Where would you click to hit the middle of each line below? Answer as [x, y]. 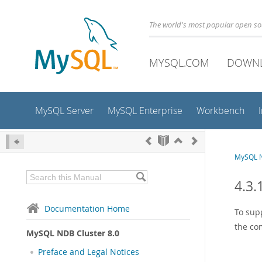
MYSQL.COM [179, 63]
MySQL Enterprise [145, 111]
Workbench [220, 111]
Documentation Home [87, 208]
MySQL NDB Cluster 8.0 [73, 233]
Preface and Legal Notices [89, 252]
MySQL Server [64, 111]
